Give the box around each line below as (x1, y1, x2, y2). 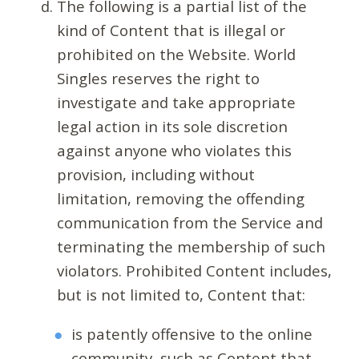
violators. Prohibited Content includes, (56, 260, 332, 281)
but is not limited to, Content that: (56, 284, 305, 305)
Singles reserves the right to (56, 68, 260, 89)
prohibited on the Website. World (56, 44, 296, 65)
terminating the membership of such (56, 236, 325, 257)
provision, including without (56, 164, 255, 185)
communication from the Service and (56, 212, 323, 233)
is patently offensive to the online (71, 323, 313, 344)
